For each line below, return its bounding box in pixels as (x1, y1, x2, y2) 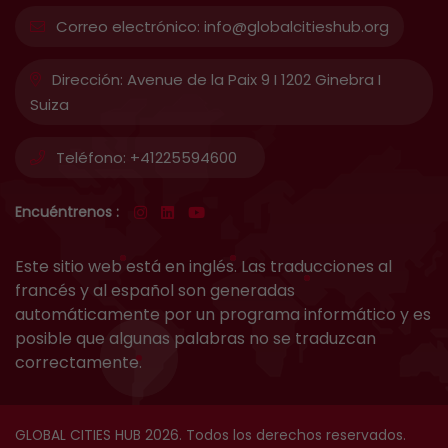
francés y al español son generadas (15, 278, 295, 302)
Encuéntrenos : (15, 201, 119, 222)
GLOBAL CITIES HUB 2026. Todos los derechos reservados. (15, 424, 406, 445)
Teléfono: (52, 146, 126, 168)
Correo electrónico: (52, 15, 200, 37)
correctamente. (15, 350, 142, 374)
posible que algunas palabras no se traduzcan (15, 326, 376, 350)
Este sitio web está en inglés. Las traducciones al (15, 254, 392, 278)
